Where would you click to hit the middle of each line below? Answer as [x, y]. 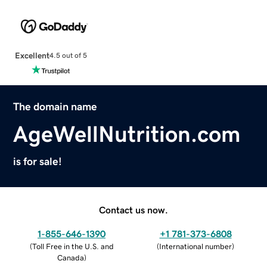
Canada [70, 257]
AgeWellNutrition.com [127, 134]
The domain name [55, 106]
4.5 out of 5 [68, 56]
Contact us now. [133, 209]
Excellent [32, 55]
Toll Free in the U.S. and [73, 246]
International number [195, 246]
